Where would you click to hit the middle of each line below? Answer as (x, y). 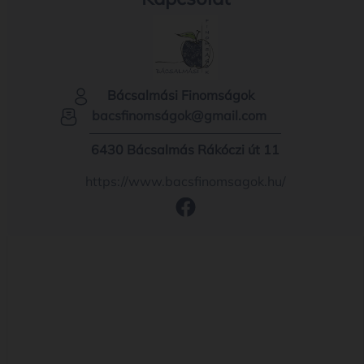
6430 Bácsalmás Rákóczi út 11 (185, 149)
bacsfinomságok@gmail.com (179, 115)
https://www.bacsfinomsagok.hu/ (185, 181)
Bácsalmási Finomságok (179, 95)
